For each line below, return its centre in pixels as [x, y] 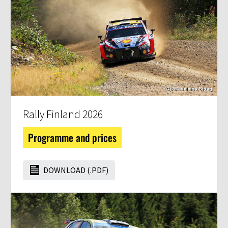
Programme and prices [72, 138]
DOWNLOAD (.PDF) [75, 170]
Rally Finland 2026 [63, 115]
